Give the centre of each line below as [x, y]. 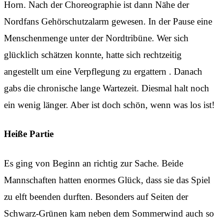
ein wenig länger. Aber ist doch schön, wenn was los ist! [109, 105]
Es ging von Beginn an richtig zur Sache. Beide [94, 163]
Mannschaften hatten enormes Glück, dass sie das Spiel [107, 180]
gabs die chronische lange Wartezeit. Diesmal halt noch [107, 88]
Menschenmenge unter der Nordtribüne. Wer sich [96, 38]
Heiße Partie [29, 134]
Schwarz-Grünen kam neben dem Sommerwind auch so [109, 213]
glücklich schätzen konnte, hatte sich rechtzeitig [93, 55]
